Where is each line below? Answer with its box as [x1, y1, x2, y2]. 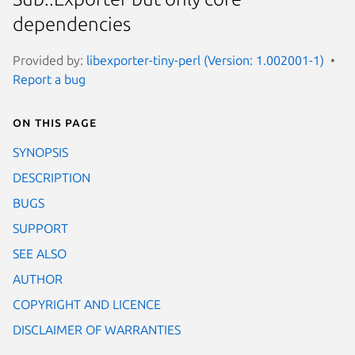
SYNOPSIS [13, 144, 68, 159]
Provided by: [13, 52, 86, 67]
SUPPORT [13, 220, 68, 235]
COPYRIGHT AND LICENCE [13, 296, 161, 311]
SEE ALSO [13, 246, 67, 261]
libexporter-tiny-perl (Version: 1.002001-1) [86, 52, 324, 67]
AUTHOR [13, 271, 63, 286]
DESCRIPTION [13, 170, 90, 185]
